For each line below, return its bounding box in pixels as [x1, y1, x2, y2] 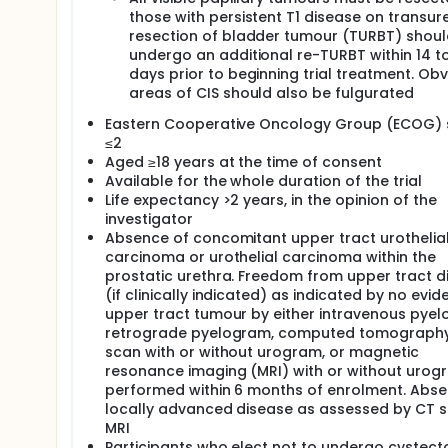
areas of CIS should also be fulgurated [129, 83, 414, 103]
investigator [105, 209, 193, 229]
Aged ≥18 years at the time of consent [105, 152, 382, 172]
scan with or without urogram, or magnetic [105, 342, 419, 362]
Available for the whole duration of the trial [105, 171, 422, 191]
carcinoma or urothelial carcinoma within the [105, 247, 436, 267]
